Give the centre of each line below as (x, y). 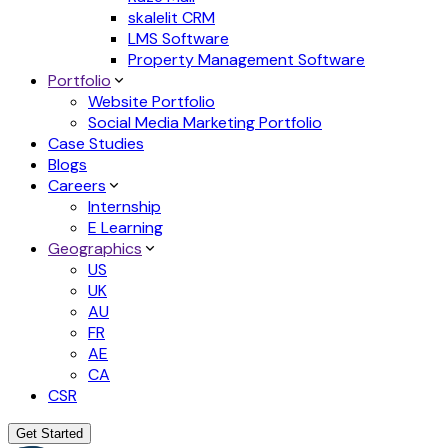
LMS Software (178, 39)
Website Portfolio (151, 102)
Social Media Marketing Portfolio (205, 123)
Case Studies (96, 144)
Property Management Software (246, 60)
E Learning (125, 228)
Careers (77, 186)
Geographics (95, 249)
